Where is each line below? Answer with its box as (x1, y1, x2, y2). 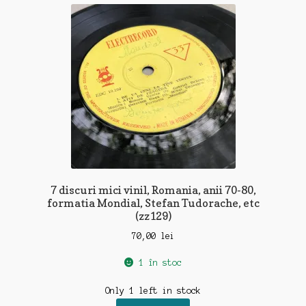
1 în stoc (138, 258, 182, 267)
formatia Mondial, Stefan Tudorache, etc (46, 196, 260, 210)
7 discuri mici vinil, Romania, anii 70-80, (50, 183, 256, 197)
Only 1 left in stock (105, 286, 201, 296)
